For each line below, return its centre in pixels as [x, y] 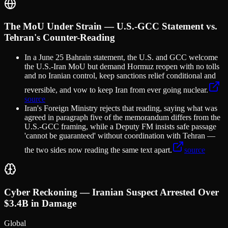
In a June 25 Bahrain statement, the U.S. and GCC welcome [121, 58]
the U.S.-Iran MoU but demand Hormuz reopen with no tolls [122, 67]
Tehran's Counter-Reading [60, 38]
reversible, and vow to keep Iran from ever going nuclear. [116, 90]
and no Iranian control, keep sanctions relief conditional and [120, 76]
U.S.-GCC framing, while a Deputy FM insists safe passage [120, 127]
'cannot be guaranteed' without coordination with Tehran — [120, 136]
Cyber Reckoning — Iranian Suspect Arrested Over [111, 192]
